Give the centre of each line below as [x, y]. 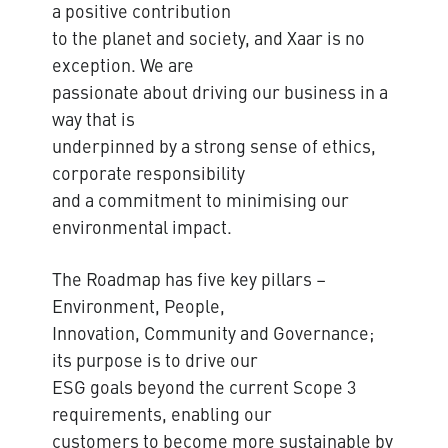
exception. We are [123, 67]
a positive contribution [141, 13]
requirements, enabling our [162, 416]
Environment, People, [138, 308]
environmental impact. [142, 229]
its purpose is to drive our [155, 362]
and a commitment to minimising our [200, 202]
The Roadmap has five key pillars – [189, 281]
